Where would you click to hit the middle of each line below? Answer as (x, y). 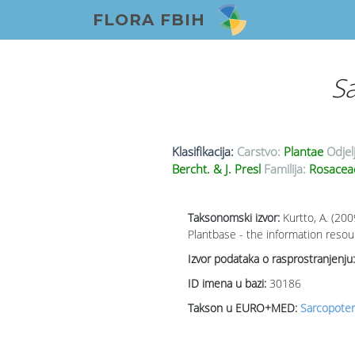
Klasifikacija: (202, 152)
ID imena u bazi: (228, 284)
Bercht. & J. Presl (218, 169)
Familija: (284, 169)
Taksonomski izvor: (235, 218)
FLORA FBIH (149, 20)
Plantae (303, 152)
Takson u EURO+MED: (244, 308)
